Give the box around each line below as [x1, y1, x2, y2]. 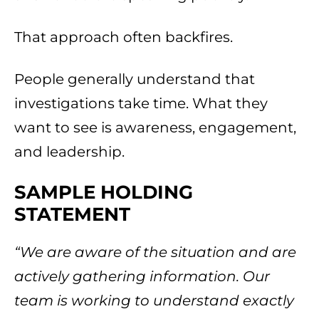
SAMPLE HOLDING [14, 181, 193, 204]
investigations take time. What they [14, 95, 268, 113]
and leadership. [14, 143, 125, 161]
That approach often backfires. [14, 28, 233, 46]
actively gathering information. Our [14, 268, 270, 286]
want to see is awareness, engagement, [14, 119, 296, 137]
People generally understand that [14, 70, 255, 88]
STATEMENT [14, 203, 130, 226]
